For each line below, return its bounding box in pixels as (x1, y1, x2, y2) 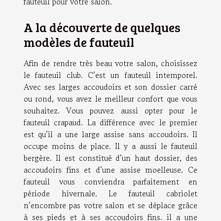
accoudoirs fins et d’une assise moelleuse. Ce (24, 163, 197, 176)
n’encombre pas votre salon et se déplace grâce (24, 199, 197, 211)
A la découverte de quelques (24, 18, 181, 36)
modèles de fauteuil (24, 33, 134, 50)
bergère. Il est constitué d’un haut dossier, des (24, 151, 197, 164)
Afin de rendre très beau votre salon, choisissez (24, 57, 197, 69)
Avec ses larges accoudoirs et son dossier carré (24, 80, 197, 93)
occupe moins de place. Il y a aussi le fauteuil (24, 140, 197, 152)
